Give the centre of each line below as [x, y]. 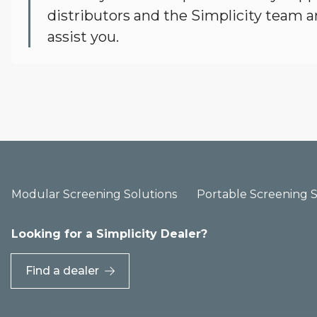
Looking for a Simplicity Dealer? [109, 234]
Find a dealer [62, 271]
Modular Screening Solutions [94, 195]
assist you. [83, 36]
